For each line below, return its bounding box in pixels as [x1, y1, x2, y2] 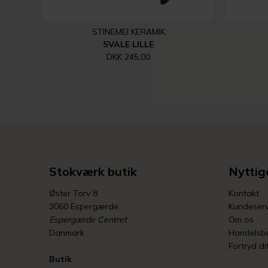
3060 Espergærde [49, 201, 118, 212]
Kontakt [229, 188, 259, 199]
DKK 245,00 [106, 51, 150, 62]
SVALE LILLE [103, 39, 154, 50]
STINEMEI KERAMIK [92, 26, 165, 37]
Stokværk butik [49, 164, 137, 179]
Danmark [49, 227, 84, 238]
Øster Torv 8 [49, 188, 98, 199]
